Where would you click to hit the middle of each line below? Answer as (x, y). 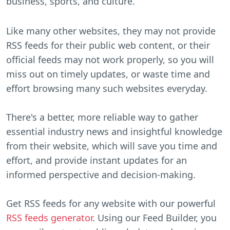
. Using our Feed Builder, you (155, 217)
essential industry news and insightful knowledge (114, 131)
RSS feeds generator (49, 217)
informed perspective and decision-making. (101, 174)
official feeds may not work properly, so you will (110, 59)
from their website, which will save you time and (112, 146)
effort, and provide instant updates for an (97, 160)
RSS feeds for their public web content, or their (108, 45)
